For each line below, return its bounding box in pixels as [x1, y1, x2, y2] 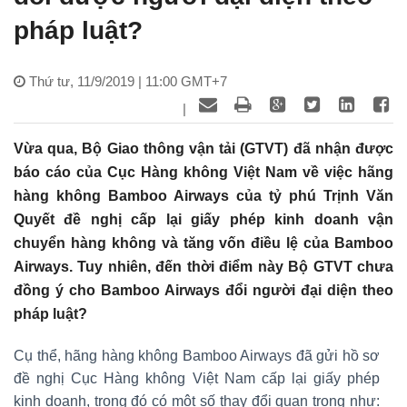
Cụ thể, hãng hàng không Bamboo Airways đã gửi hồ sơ [14, 347, 380, 363]
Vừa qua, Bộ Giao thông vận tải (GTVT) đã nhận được [14, 140, 393, 156]
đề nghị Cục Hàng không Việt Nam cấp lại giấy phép [14, 370, 380, 386]
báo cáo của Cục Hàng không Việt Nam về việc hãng [14, 164, 393, 180]
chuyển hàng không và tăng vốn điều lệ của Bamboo [14, 234, 393, 251]
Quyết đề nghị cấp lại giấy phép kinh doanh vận [14, 211, 393, 227]
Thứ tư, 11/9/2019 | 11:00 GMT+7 [29, 73, 227, 89]
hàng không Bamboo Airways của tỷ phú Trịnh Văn [14, 187, 393, 203]
